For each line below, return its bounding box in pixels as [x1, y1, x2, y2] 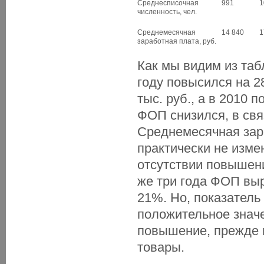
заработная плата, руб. [137, 37, 216, 45]
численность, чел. [137, 8, 197, 16]
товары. [137, 240, 184, 255]
